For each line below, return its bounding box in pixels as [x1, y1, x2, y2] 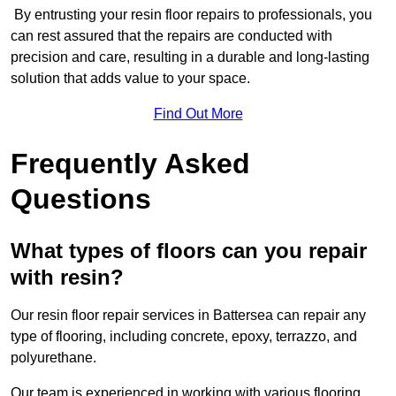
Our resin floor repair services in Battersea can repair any [11, 308, 366, 324]
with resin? [11, 265, 124, 290]
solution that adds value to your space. [11, 71, 250, 87]
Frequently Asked [11, 148, 250, 180]
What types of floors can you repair [11, 239, 367, 263]
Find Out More [153, 106, 243, 122]
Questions [11, 183, 151, 216]
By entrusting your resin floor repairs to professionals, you [11, 7, 372, 23]
